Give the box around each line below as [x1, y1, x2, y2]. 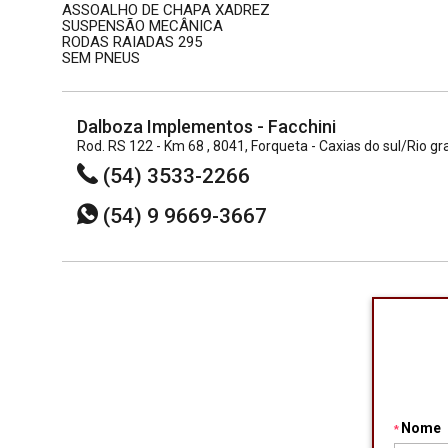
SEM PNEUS [62, 49, 140, 67]
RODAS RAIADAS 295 [62, 33, 202, 51]
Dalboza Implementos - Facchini [77, 116, 336, 137]
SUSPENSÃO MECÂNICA [62, 17, 223, 35]
